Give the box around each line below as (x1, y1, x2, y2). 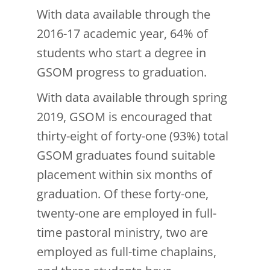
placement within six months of (37, 166, 212, 183)
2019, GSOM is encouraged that (37, 108, 212, 125)
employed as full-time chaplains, (37, 243, 216, 260)
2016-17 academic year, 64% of (37, 25, 208, 42)
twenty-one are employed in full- (37, 205, 216, 222)
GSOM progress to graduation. (37, 64, 207, 81)
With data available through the (37, 6, 210, 23)
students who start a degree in (37, 45, 206, 61)
